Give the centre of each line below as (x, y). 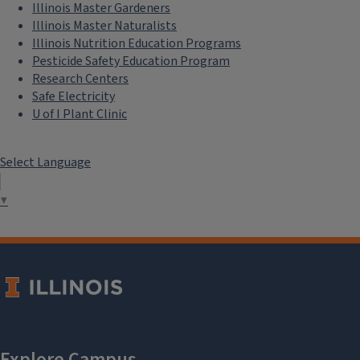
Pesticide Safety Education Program (131, 61)
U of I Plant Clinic (80, 114)
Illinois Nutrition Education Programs (137, 43)
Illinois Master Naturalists (104, 25)
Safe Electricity (74, 96)
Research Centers (80, 78)
